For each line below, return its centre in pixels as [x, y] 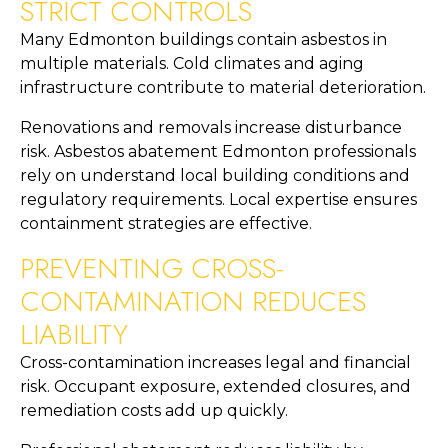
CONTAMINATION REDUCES [193, 302]
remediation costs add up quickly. [154, 411]
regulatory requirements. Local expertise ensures [218, 200]
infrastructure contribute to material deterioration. [223, 88]
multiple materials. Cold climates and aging [192, 64]
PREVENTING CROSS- [152, 269]
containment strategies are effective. [166, 224]
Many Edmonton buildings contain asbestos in [203, 40]
